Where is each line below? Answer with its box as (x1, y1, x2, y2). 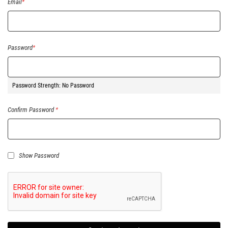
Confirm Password (8, 106, 54, 113)
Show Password (19, 152, 59, 159)
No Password (62, 82, 94, 89)
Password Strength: (12, 82, 62, 89)
